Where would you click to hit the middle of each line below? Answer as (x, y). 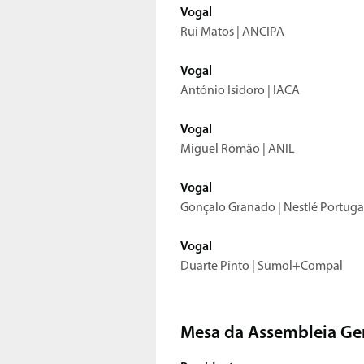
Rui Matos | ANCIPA (234, 33)
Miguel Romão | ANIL (239, 150)
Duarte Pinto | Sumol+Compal (262, 267)
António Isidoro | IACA (241, 91)
